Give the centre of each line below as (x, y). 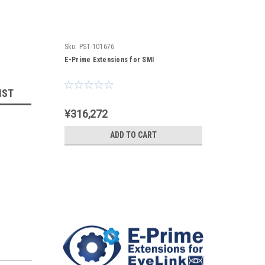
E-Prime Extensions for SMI (109, 60)
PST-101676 (97, 47)
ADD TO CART (133, 135)
